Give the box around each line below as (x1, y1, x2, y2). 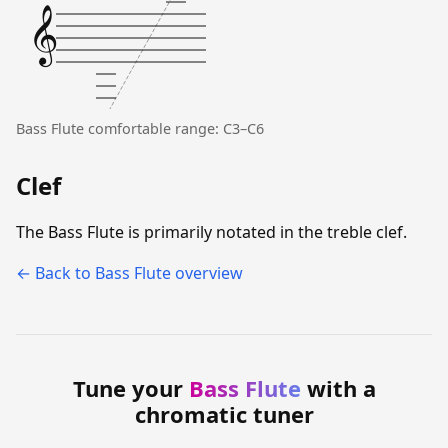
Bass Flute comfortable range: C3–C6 (16, 119, 264, 139)
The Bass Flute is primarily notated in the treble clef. (16, 221, 407, 244)
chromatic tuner (134, 399, 314, 430)
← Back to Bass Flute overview (16, 262, 243, 285)
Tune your (72, 373, 189, 404)
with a (300, 373, 376, 404)
